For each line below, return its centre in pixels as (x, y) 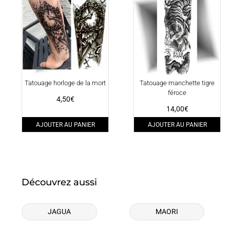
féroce (177, 93)
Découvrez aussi (59, 182)
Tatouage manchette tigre (177, 83)
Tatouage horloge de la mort (65, 83)
